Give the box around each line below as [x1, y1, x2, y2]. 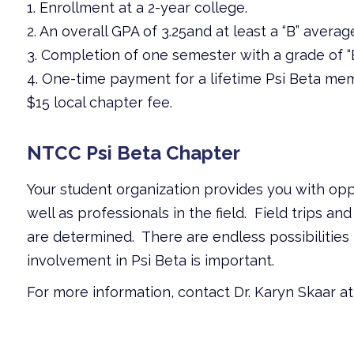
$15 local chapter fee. [26, 93, 172, 111]
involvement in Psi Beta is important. [26, 252, 274, 269]
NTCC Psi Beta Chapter [26, 141, 240, 164]
